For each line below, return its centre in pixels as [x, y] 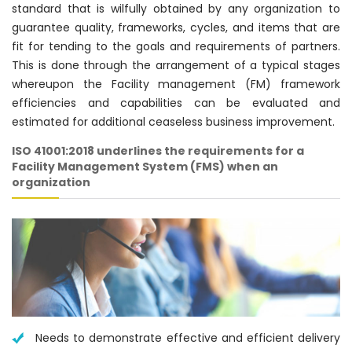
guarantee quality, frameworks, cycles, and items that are [176, 27]
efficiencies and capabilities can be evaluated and [176, 103]
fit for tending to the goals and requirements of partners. [176, 46]
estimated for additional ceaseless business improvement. [173, 121]
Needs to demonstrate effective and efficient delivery [188, 338]
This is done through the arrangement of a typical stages [176, 65]
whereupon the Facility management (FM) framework [176, 84]
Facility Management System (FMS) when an [145, 166]
